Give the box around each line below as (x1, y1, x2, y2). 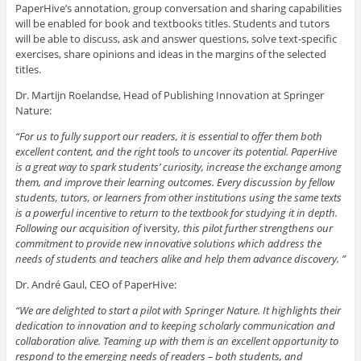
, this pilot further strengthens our (177, 220, 333, 235)
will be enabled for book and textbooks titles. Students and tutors (15, 15, 330, 31)
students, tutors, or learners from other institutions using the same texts (15, 189, 342, 205)
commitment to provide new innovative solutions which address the (15, 235, 322, 251)
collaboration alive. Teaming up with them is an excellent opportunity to (15, 333, 338, 348)
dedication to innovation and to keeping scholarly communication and (15, 317, 335, 333)
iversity (143, 220, 178, 235)
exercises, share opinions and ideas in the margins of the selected (15, 46, 326, 61)
